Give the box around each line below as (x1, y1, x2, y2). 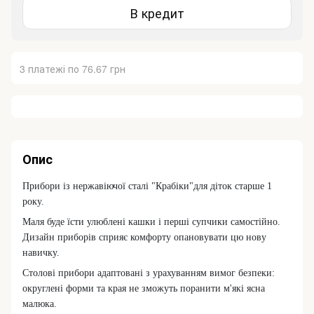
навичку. (22, 247, 60, 259)
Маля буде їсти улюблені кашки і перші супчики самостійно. (22, 217, 280, 228)
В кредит (130, 3, 184, 22)
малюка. (22, 299, 57, 310)
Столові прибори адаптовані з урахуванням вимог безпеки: (22, 268, 275, 279)
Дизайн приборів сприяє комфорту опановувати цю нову (22, 232, 266, 243)
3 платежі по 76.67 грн (20, 62, 125, 76)
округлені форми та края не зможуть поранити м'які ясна (22, 283, 265, 294)
